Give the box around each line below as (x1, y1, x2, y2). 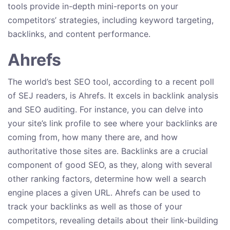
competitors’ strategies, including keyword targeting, (8, 15, 214, 26)
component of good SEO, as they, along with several (8, 160, 212, 170)
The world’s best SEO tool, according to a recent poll (8, 76, 214, 87)
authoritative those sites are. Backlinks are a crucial (8, 146, 208, 157)
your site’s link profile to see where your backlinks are (8, 118, 217, 129)
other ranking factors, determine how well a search (8, 174, 206, 184)
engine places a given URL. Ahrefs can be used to (8, 187, 201, 198)
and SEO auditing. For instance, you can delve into (8, 104, 203, 115)
